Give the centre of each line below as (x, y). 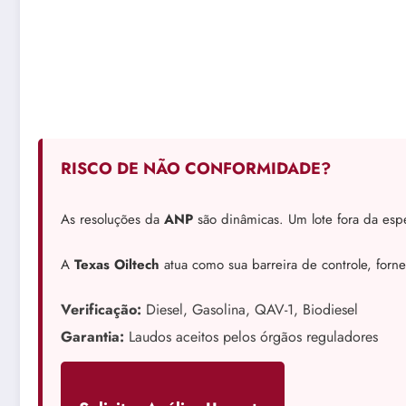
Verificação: (101, 310)
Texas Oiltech (117, 264)
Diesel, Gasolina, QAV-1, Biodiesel (250, 310)
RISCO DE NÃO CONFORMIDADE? (196, 168)
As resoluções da (112, 219)
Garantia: (92, 337)
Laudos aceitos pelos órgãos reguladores (251, 337)
